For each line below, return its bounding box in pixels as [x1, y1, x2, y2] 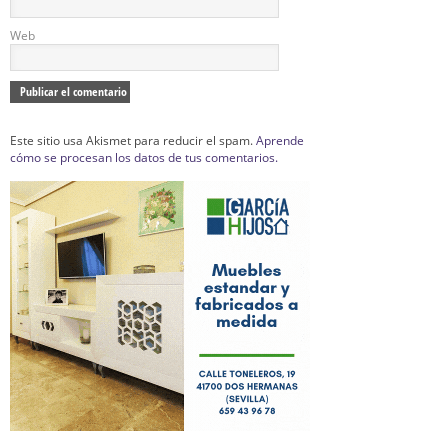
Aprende [256, 132, 304, 149]
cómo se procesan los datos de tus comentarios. [10, 149, 278, 166]
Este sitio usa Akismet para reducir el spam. [10, 132, 256, 149]
